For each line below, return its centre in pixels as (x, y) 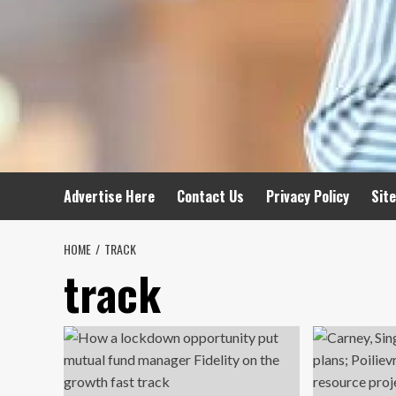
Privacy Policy (308, 196)
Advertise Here (109, 196)
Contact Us (210, 196)
